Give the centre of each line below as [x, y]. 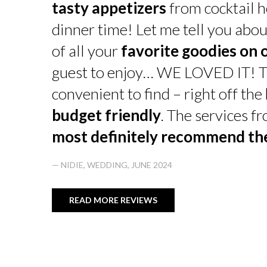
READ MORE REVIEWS [113, 200]
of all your [86, 50]
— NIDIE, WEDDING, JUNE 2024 [112, 164]
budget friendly [106, 115]
